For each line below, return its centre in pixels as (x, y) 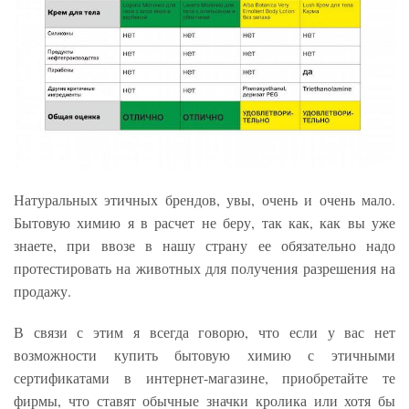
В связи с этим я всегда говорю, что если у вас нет (204, 331)
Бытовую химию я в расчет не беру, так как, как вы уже (204, 222)
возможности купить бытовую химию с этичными (204, 354)
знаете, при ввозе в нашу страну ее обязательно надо (204, 245)
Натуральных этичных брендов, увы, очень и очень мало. (204, 199)
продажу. (42, 290)
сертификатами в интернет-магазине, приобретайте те (204, 377)
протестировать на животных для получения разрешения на (204, 267)
